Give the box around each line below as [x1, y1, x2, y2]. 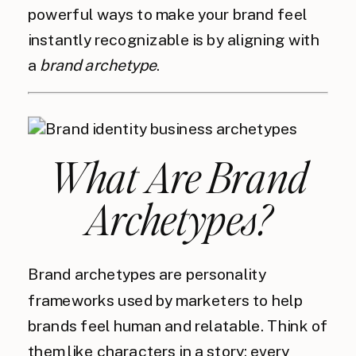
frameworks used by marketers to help [28, 291, 303, 309]
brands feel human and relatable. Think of [28, 316, 328, 335]
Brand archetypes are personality [28, 265, 266, 284]
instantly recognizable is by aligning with [28, 30, 319, 49]
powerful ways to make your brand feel [28, 5, 308, 24]
